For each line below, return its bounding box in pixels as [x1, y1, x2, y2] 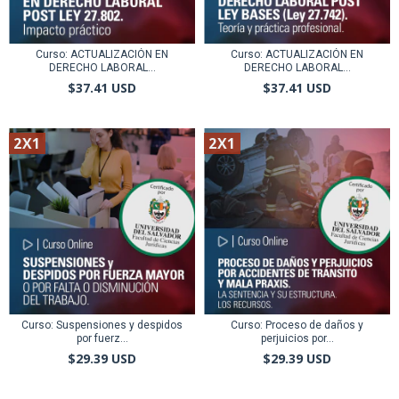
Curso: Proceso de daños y [231, 319, 363, 331]
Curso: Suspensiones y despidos [21, 319, 183, 331]
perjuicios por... [260, 332, 334, 345]
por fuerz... [76, 332, 128, 345]
